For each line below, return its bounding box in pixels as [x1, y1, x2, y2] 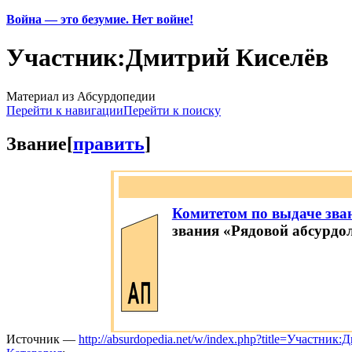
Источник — [6, 332, 79, 346]
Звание [6, 133, 67, 154]
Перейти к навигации [6, 103, 123, 117]
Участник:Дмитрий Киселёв [6, 43, 328, 72]
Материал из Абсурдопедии [6, 89, 156, 103]
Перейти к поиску [123, 103, 221, 117]
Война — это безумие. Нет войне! [6, 13, 193, 26]
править [73, 133, 145, 154]
